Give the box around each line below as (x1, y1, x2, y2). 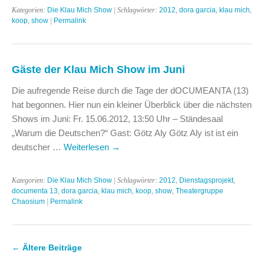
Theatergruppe (176, 186, 223, 195)
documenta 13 (12, 186, 58, 195)
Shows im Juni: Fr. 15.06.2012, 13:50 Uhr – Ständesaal (12, 113, 223, 124)
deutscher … (12, 141, 64, 152)
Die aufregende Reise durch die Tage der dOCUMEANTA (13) (12, 85, 249, 95)
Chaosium (12, 197, 45, 206)
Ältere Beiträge (20, 242, 82, 252)
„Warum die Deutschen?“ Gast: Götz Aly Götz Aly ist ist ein (12, 127, 238, 138)
